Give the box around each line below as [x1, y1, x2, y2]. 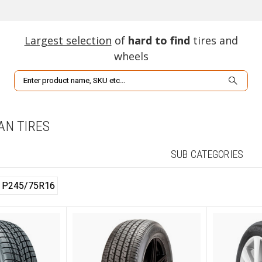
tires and [189, 33, 238, 47]
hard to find [127, 33, 190, 47]
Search [15, 72, 41, 81]
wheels [113, 49, 149, 63]
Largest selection [24, 33, 112, 47]
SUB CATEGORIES [170, 148, 244, 160]
